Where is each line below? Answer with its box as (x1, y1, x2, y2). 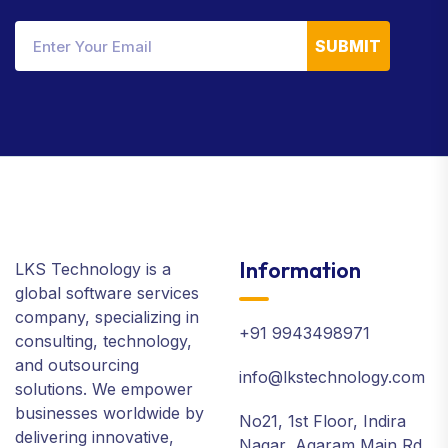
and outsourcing (15, 355, 139, 375)
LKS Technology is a (15, 259, 171, 279)
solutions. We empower (15, 379, 193, 399)
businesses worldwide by (15, 403, 204, 423)
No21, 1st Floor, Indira (239, 411, 406, 431)
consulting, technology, (15, 331, 192, 351)
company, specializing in (15, 307, 199, 327)
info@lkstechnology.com (239, 367, 425, 387)
